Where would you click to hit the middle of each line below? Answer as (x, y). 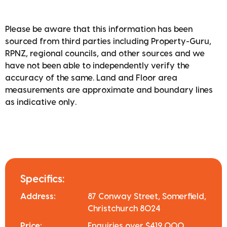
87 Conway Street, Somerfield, (147, 197)
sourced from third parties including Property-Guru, (108, 42)
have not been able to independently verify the (97, 66)
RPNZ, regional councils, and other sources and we (105, 54)
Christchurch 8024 (124, 209)
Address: (38, 197)
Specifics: (42, 180)
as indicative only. (41, 103)
